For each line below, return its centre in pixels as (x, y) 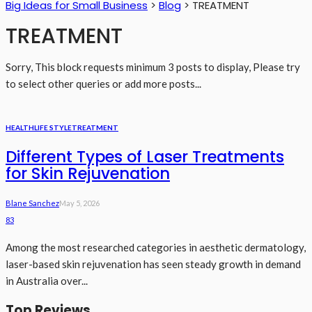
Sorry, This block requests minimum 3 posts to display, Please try (153, 67)
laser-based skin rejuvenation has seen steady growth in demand (153, 264)
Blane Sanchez (32, 203)
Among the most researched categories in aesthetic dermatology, (156, 248)
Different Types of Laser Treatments (145, 157)
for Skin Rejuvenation (88, 174)
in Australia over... (47, 281)
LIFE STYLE (53, 127)
